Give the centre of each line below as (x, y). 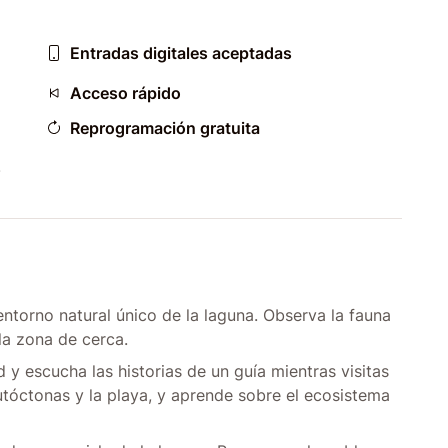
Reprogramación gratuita (165, 128)
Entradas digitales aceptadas (181, 53)
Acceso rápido (125, 93)
